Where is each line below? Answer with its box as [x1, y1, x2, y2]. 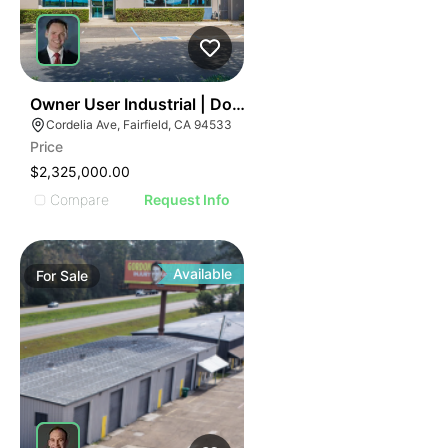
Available [173, 265, 233, 282]
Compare [50, 190, 109, 208]
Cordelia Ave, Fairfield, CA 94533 [46, 117, 232, 132]
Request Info [144, 191, 231, 208]
